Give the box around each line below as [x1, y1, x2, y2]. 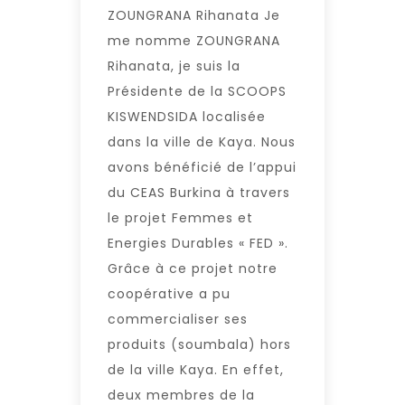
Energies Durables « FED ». [108, 233, 288, 252]
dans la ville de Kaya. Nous [108, 132, 296, 151]
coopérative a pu [108, 284, 231, 303]
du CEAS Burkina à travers [108, 183, 290, 202]
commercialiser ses [108, 309, 248, 328]
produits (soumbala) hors [108, 334, 291, 353]
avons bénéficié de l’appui [108, 157, 297, 176]
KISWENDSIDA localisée [108, 107, 266, 126]
